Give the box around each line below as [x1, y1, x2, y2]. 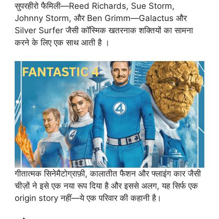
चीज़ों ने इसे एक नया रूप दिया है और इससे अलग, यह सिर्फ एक [15, 181, 198, 191]
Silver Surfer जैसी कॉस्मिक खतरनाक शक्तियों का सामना [15, 25, 193, 35]
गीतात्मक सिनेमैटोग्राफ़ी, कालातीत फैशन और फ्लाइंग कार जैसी [15, 169, 201, 179]
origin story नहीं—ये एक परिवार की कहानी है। [15, 193, 161, 203]
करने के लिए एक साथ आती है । [15, 37, 109, 47]
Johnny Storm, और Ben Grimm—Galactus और [15, 13, 187, 23]
